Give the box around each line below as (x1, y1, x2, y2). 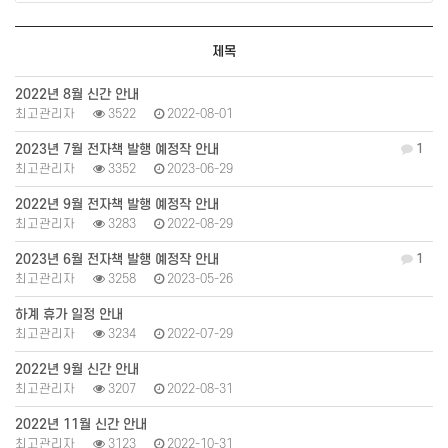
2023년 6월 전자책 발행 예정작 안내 (15, 252, 219, 268)
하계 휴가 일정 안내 (15, 307, 123, 323)
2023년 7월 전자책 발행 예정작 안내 (15, 142, 219, 158)
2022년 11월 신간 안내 (15, 417, 147, 433)
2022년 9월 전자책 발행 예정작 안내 (15, 197, 219, 213)
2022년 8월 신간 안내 (15, 87, 139, 103)
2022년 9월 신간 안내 (15, 362, 139, 378)
